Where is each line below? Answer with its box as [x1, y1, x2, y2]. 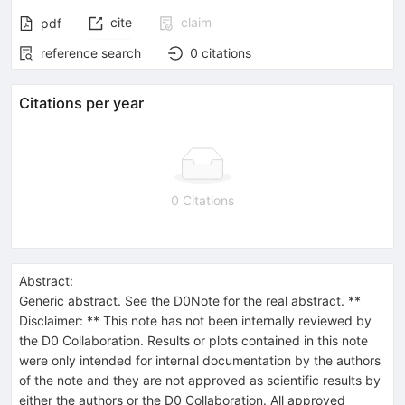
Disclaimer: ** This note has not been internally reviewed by [19, 312, 372, 328]
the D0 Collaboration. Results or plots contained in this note [19, 332, 368, 348]
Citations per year [19, 93, 144, 112]
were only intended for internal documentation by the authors [19, 352, 381, 368]
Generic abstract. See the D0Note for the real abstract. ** [19, 292, 361, 308]
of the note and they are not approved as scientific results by [19, 372, 381, 388]
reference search [41, 44, 141, 61]
